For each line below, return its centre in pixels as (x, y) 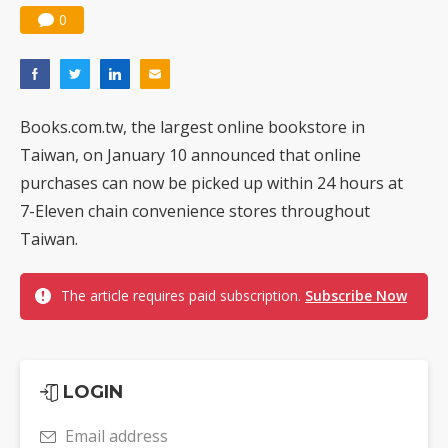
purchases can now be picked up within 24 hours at (211, 183)
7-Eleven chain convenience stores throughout (195, 211)
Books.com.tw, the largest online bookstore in (192, 127)
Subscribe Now (356, 295)
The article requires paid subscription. (183, 295)
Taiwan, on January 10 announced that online (190, 155)
